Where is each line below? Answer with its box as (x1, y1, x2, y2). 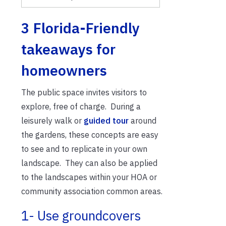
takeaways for (21, 39, 116, 59)
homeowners (21, 61, 107, 80)
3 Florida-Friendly (21, 18, 140, 37)
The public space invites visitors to (21, 87, 147, 97)
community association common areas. (21, 186, 162, 196)
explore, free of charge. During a (21, 101, 141, 111)
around (129, 115, 156, 126)
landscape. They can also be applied (21, 157, 157, 168)
